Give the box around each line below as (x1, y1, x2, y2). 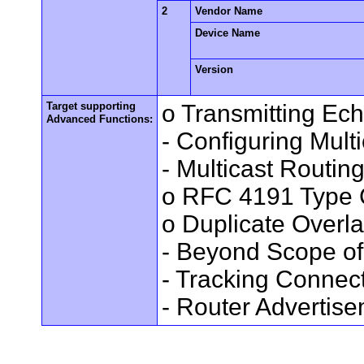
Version (195, 63, 234, 76)
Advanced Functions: (46, 112, 154, 125)
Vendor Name (195, 4, 263, 17)
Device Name (195, 26, 261, 39)
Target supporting (46, 99, 136, 112)
